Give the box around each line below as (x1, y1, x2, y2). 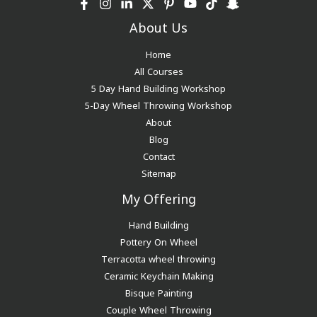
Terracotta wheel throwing (101, 253, 216, 264)
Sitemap (141, 166, 176, 178)
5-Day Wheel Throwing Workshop (85, 98, 232, 110)
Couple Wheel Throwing (105, 304, 212, 315)
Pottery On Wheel (120, 236, 197, 247)
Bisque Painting (125, 287, 192, 298)
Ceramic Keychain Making (103, 270, 214, 281)
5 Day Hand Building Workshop (91, 81, 226, 93)
